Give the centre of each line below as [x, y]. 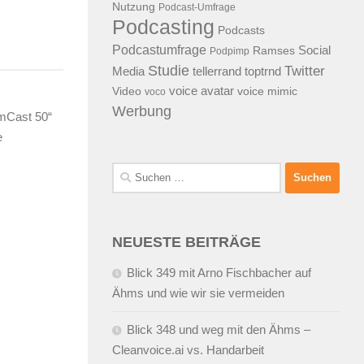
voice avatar [201, 91]
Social [314, 50]
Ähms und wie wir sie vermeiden [198, 292]
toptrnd [263, 71]
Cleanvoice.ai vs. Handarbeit [188, 349]
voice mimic [267, 91]
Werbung [142, 111]
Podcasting [163, 26]
